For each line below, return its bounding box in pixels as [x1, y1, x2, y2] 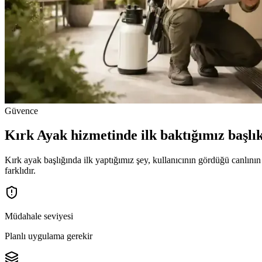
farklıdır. [5, 166, 36, 176]
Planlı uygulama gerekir [5, 231, 92, 242]
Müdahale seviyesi [5, 211, 73, 222]
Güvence [5, 105, 38, 116]
